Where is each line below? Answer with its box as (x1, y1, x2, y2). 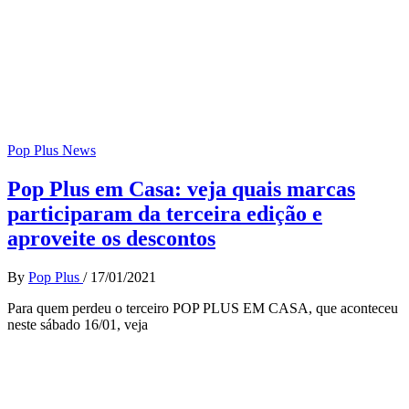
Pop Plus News (7, 142, 96, 158)
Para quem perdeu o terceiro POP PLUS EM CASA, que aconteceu (7, 299, 398, 316)
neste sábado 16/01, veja (7, 316, 148, 332)
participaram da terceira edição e (7, 201, 322, 225)
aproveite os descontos (7, 225, 215, 250)
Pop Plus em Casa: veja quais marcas (7, 176, 355, 201)
